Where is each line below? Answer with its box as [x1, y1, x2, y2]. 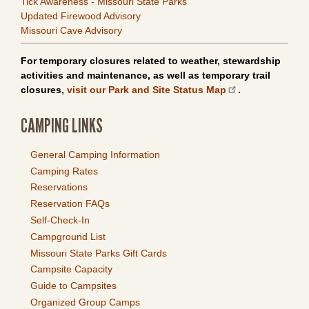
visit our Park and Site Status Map [67, 84, 226, 95]
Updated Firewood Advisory [21, 10, 141, 21]
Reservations [30, 181, 88, 193]
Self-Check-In [30, 214, 90, 226]
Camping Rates [30, 165, 98, 177]
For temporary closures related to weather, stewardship [21, 55, 281, 66]
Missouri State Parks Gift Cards [30, 247, 167, 259]
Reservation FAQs [30, 198, 110, 210]
